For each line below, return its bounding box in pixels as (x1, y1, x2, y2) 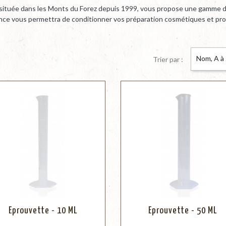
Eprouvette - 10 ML (8, 206, 78, 216)
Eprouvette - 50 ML (148, 206, 218, 216)
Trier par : (152, 54, 183, 64)
